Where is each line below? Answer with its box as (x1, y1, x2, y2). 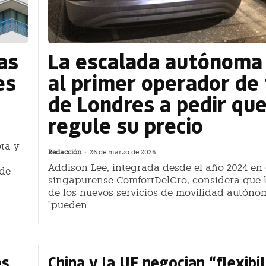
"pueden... (48, 199, 94, 211)
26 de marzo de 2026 (90, 148, 156, 157)
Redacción (48, 148, 81, 157)
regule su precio (48, 111, 203, 140)
